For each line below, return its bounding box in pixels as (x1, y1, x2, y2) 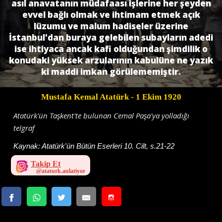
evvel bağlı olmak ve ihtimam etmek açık (22, 8, 200, 20)
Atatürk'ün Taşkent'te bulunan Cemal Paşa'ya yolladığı (13, 110, 190, 120)
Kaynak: (13, 141, 42, 150)
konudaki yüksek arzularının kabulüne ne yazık (9, 54, 213, 66)
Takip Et (31, 159, 61, 168)
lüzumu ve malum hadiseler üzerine (34, 20, 188, 32)
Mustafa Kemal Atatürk (41, 92, 129, 102)
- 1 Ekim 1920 (128, 92, 181, 102)
